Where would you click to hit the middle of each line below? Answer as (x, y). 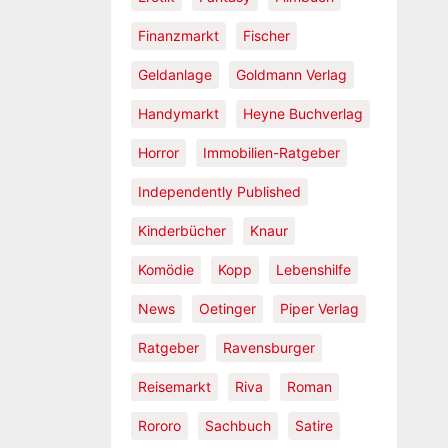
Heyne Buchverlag (302, 113)
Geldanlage (174, 74)
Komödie (165, 269)
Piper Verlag (319, 308)
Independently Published (219, 191)
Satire (313, 425)
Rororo (159, 425)
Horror (158, 152)
